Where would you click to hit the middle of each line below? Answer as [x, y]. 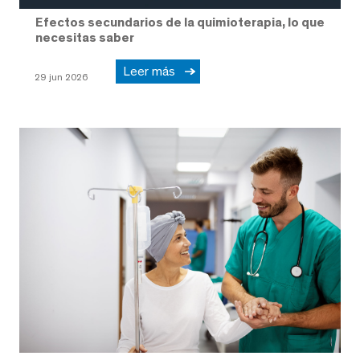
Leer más [152, 71]
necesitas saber [85, 37]
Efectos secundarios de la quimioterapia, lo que [180, 22]
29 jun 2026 [61, 77]
